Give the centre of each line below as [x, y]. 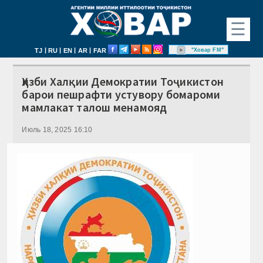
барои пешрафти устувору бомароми [121, 94]
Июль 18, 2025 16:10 [57, 129]
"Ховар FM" [207, 50]
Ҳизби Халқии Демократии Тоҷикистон [123, 81]
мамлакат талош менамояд [95, 107]
